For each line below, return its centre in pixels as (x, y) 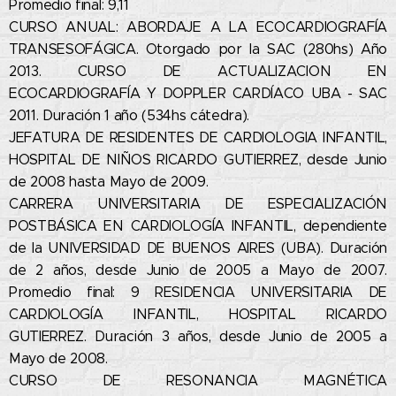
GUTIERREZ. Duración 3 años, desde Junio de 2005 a (198, 337)
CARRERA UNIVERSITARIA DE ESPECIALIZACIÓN (198, 204)
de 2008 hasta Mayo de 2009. (111, 182)
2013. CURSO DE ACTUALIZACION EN (198, 72)
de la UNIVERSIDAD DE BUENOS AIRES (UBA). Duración (198, 248)
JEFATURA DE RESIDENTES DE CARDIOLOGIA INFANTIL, (198, 138)
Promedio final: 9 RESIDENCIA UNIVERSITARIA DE (198, 293)
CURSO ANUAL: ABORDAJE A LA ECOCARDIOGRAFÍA (198, 27)
